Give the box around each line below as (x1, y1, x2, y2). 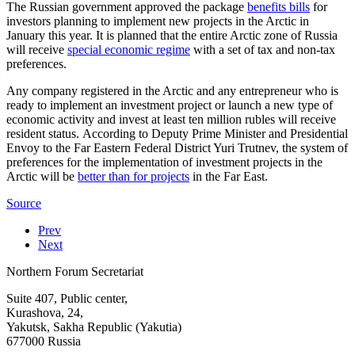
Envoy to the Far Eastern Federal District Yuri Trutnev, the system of (6, 140, 348, 155)
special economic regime (67, 42, 190, 56)
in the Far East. (189, 169, 268, 183)
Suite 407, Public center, (6, 291, 128, 305)
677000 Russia (6, 334, 81, 348)
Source (6, 196, 41, 210)
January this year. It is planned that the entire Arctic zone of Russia (6, 28, 338, 42)
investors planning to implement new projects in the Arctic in (6, 13, 309, 28)
